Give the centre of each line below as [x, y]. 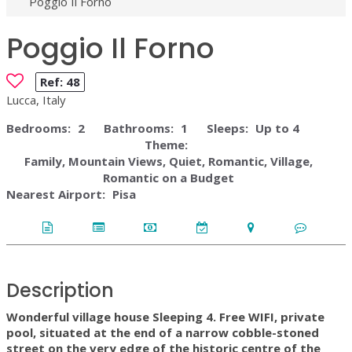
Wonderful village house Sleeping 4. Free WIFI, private [165, 317]
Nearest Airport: [56, 194]
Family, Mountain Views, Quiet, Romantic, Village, [168, 161]
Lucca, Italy [36, 99]
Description [60, 290]
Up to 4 [277, 128]
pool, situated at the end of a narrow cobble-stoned [163, 333]
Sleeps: [227, 128]
